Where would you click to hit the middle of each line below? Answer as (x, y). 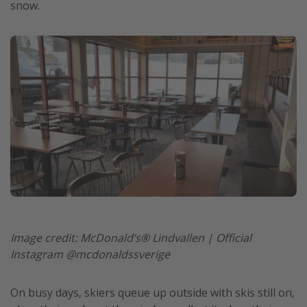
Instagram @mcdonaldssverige (90, 255)
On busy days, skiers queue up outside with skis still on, (152, 293)
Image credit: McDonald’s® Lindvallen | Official (131, 238)
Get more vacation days (70, 19)
